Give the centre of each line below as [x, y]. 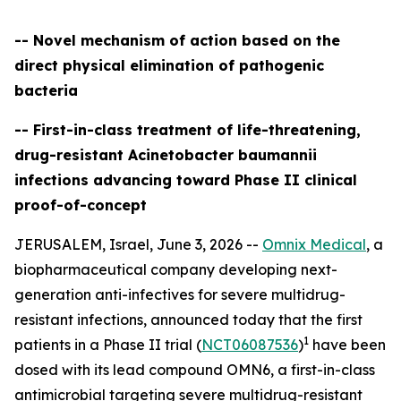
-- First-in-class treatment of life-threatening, [188, 130]
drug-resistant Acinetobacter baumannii [166, 155]
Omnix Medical [314, 244]
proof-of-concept [81, 205]
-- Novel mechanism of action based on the [177, 40]
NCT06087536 [250, 345]
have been [347, 345]
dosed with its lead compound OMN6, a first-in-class [195, 370]
